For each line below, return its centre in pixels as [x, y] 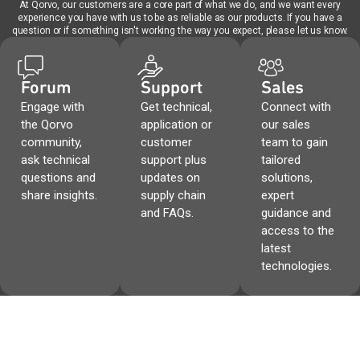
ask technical [55, 160]
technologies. [296, 266]
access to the [297, 231]
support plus [174, 160]
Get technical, [177, 107]
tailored [280, 160]
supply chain [174, 195]
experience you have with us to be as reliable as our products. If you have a [180, 18]
